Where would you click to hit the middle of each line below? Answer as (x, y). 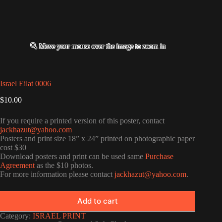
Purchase (159, 156)
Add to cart (98, 201)
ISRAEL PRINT (59, 216)
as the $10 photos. (64, 165)
